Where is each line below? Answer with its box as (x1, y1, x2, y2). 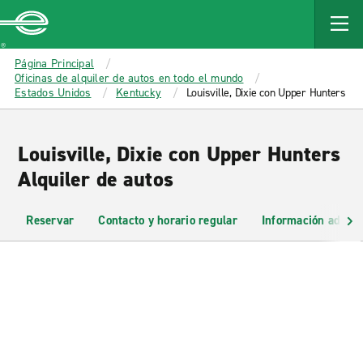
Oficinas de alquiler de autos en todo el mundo (15, 70, 244, 86)
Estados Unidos (15, 85, 92, 100)
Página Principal (15, 56, 94, 71)
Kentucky (116, 85, 161, 100)
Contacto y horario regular (98, 212, 237, 228)
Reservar (26, 212, 75, 228)
